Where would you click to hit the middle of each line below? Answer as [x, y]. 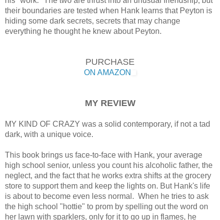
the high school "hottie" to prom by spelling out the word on [107, 206]
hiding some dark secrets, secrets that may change [93, 21]
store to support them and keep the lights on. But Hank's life [108, 186]
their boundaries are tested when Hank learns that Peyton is [109, 10]
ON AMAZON [108, 72]
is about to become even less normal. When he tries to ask [107, 196]
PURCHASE [110, 62]
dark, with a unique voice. [49, 134]
